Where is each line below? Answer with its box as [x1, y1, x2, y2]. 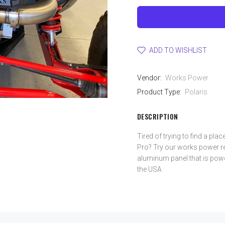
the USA [137, 165, 162, 173]
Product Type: [137, 88, 181, 96]
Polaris [185, 88, 207, 96]
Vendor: [137, 74, 162, 82]
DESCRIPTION [137, 111, 178, 122]
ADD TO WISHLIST [149, 46, 207, 54]
